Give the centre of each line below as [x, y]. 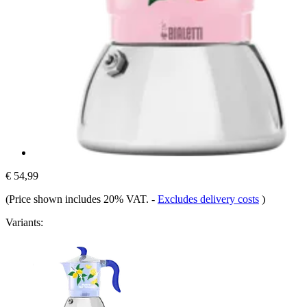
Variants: [24, 222]
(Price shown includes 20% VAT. [78, 199]
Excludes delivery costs [208, 199]
